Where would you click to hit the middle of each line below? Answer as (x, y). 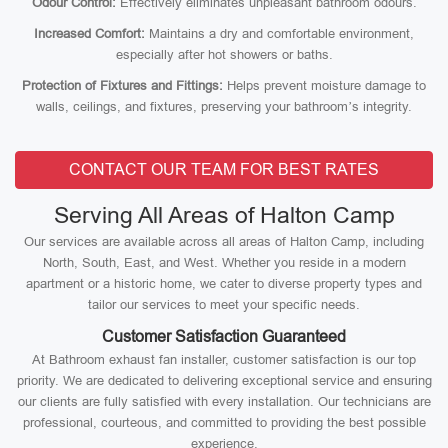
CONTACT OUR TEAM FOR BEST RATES (224, 169)
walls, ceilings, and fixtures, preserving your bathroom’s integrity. (224, 106)
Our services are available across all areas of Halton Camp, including (224, 241)
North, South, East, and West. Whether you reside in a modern (224, 262)
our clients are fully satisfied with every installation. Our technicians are (224, 401)
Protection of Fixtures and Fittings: (122, 85)
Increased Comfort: (89, 33)
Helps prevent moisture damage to (324, 85)
